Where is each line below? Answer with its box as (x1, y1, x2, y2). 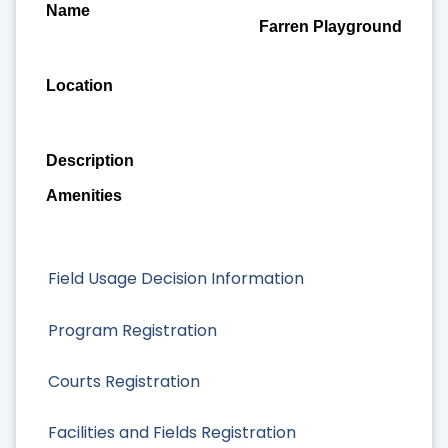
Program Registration (48, 318, 217, 342)
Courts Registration (48, 369, 200, 393)
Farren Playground (259, 17, 403, 35)
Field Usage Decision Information (48, 267, 304, 291)
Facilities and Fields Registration (48, 421, 296, 445)
